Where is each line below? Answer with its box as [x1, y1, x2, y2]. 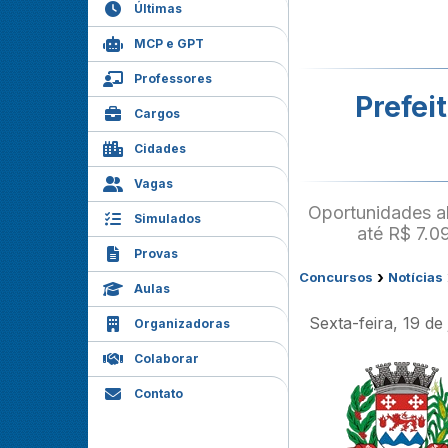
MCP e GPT [134, 36, 204, 51]
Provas [134, 246, 178, 261]
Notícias [388, 269, 443, 285]
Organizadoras [134, 316, 230, 331]
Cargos [134, 106, 180, 121]
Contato [134, 386, 183, 401]
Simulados [134, 211, 201, 226]
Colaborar [134, 351, 199, 366]
